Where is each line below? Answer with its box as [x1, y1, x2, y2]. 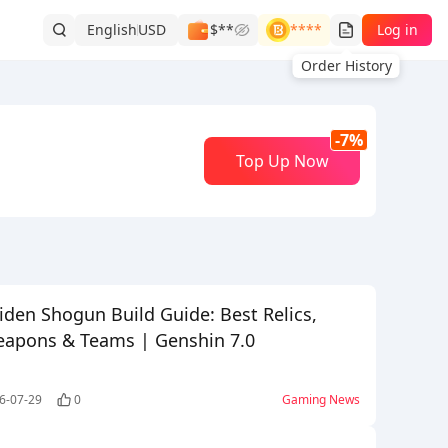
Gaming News [282, 391, 360, 408]
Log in [376, 20, 418, 39]
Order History [300, 56, 392, 75]
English [87, 20, 137, 39]
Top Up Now [235, 150, 329, 172]
